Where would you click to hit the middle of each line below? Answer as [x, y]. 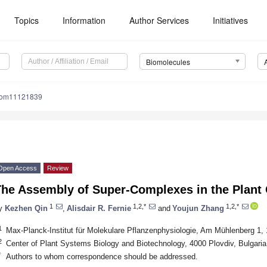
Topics [27, 20]
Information [84, 20]
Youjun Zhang [198, 208]
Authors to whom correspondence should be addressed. [102, 256]
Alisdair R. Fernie [99, 208]
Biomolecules [168, 62]
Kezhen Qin [26, 208]
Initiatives [231, 20]
